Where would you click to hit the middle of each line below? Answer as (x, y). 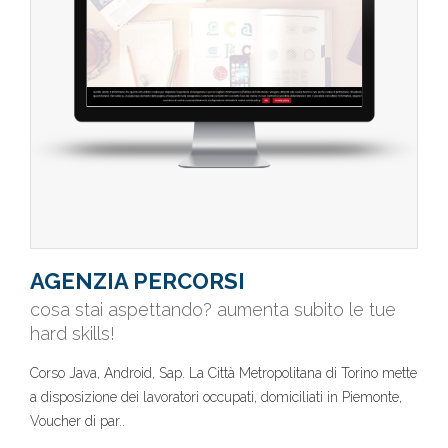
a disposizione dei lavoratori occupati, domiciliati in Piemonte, (216, 397)
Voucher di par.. (77, 421)
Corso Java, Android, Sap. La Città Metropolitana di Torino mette (223, 373)
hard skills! (72, 333)
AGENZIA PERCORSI (137, 281)
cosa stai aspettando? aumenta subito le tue (213, 309)
